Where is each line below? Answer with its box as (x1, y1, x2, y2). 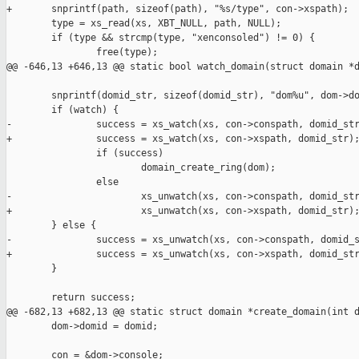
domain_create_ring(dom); (6, 162, 276, 174)
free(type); (6, 46, 158, 58)
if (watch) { (6, 104, 119, 116)
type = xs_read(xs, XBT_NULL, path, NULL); (6, 18, 281, 30)
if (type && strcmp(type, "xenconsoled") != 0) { (6, 32, 315, 44)
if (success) (6, 147, 163, 159)
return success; (6, 292, 135, 304)
